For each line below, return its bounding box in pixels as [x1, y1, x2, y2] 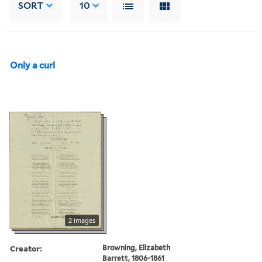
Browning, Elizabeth [102, 243, 171, 252]
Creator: [10, 242, 42, 254]
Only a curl [10, 60, 55, 71]
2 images [68, 215, 95, 225]
